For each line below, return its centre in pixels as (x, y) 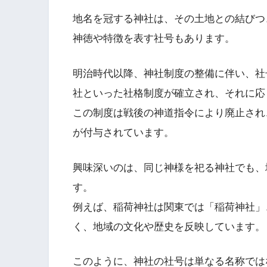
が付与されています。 (123, 132)
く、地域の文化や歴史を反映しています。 (169, 226)
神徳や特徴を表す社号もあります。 (154, 39)
